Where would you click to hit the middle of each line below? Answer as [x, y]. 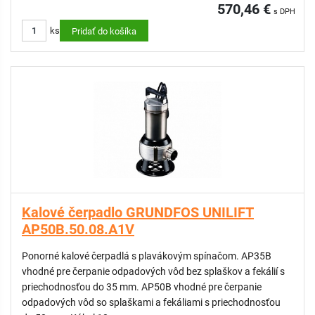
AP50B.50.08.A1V [78, 229]
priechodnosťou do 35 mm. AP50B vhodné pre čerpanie [142, 287]
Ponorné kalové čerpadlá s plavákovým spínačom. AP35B [147, 256]
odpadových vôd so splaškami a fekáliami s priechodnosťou [151, 302]
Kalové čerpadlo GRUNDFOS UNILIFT [138, 212]
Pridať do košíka [104, 31]
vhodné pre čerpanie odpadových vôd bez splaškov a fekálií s [153, 271]
